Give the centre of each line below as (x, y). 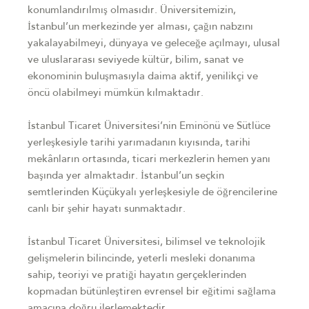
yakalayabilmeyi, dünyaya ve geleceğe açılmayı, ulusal (154, 44)
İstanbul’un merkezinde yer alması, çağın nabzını (140, 27)
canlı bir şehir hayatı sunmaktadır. (107, 209)
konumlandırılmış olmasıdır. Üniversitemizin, (132, 11)
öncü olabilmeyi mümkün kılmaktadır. (116, 93)
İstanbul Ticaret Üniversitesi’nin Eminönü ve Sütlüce (149, 127)
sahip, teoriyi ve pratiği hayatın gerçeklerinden (137, 276)
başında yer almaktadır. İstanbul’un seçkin (126, 176)
